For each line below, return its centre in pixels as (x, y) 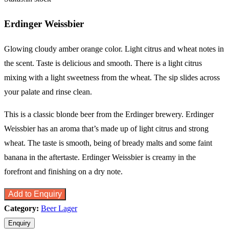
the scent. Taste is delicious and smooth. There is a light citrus (103, 63)
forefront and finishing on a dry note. (63, 172)
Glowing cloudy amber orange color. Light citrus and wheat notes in (114, 49)
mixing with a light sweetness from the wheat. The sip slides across (112, 78)
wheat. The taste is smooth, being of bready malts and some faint (108, 143)
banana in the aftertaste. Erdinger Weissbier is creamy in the (100, 157)
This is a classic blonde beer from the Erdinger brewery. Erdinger (109, 114)
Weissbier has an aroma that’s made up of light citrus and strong (106, 129)
